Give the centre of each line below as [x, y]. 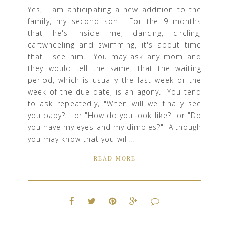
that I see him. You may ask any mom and [114, 56]
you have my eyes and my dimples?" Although [114, 127]
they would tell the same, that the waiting [114, 68]
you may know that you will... [81, 139]
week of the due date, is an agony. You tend [114, 91]
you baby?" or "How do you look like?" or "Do [114, 115]
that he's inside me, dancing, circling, [114, 33]
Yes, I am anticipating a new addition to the [114, 9]
